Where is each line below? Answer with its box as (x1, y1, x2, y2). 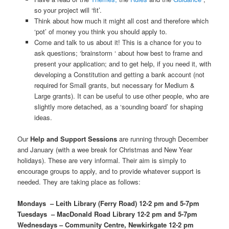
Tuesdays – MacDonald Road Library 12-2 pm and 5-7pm (17, 209, 198, 219)
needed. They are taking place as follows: (17, 176, 141, 187)
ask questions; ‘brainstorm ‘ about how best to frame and (34, 48, 202, 58)
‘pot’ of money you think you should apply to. (34, 26, 167, 36)
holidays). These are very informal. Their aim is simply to (17, 155, 187, 165)
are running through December (117, 133, 209, 144)
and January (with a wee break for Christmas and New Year (17, 144, 193, 154)
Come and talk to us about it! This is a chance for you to (34, 37, 201, 47)
